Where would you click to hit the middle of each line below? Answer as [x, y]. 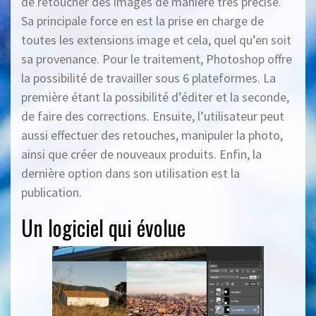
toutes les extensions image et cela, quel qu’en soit [156, 39]
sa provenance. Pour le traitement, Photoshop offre [157, 59]
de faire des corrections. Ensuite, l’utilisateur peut [153, 116]
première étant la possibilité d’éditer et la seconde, [155, 97]
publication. [51, 192]
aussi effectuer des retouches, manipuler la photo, [152, 135]
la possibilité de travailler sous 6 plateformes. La [148, 78]
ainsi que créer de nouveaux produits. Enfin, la [141, 154]
